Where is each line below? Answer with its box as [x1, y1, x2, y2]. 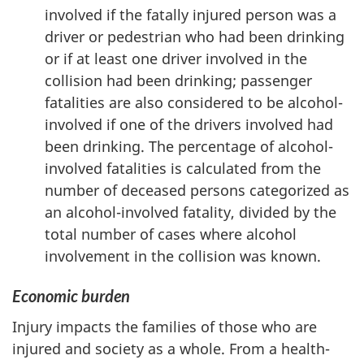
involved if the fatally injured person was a [45, 5, 336, 24]
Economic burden [12, 286, 130, 305]
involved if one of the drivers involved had [45, 115, 333, 134]
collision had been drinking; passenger [45, 71, 312, 90]
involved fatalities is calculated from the [45, 158, 321, 178]
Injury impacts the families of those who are [12, 316, 317, 336]
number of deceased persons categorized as [45, 180, 349, 200]
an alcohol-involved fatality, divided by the [45, 202, 336, 222]
